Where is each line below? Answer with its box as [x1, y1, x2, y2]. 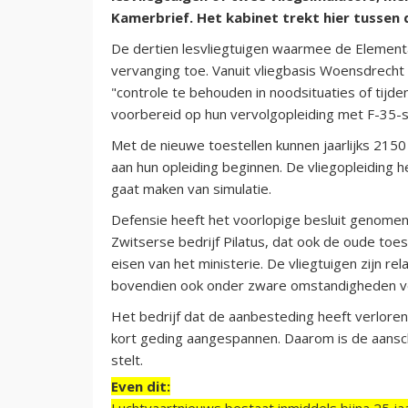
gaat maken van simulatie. [111, 178, 271, 198]
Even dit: [111, 376, 170, 395]
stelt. [111, 350, 143, 369]
